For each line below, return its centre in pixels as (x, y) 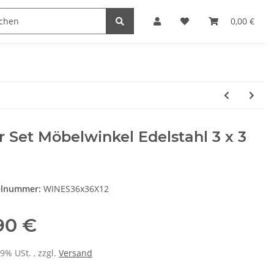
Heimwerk (45, 21)
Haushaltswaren (139, 21)
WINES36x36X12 (76, 189)
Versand (76, 253)
